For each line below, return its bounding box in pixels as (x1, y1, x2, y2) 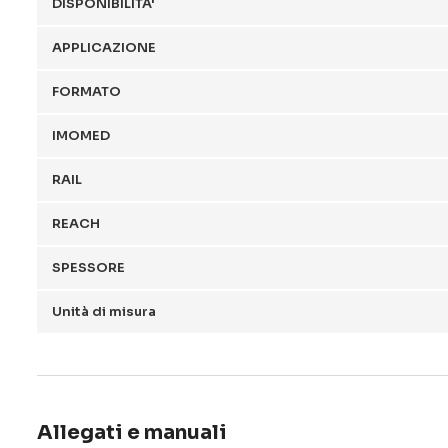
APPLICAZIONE (52, 39, 156, 56)
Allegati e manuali (37, 420, 227, 445)
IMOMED (52, 127, 110, 144)
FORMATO (52, 83, 121, 100)
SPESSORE (52, 259, 125, 276)
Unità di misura (52, 303, 156, 320)
